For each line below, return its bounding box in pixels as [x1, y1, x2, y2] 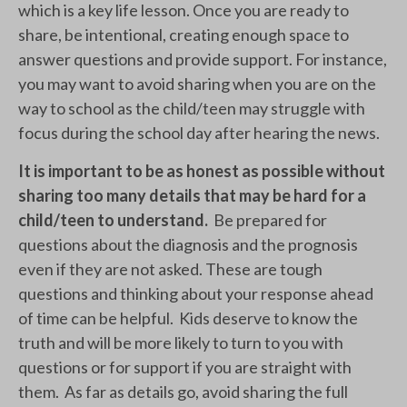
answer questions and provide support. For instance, [18, 49, 387, 70]
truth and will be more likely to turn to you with [18, 333, 343, 353]
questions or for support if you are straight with [18, 357, 352, 378]
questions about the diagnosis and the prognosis [18, 234, 358, 255]
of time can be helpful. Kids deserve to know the [18, 308, 358, 329]
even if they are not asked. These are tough [18, 259, 323, 280]
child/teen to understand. [18, 210, 208, 231]
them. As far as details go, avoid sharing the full [18, 382, 348, 402]
